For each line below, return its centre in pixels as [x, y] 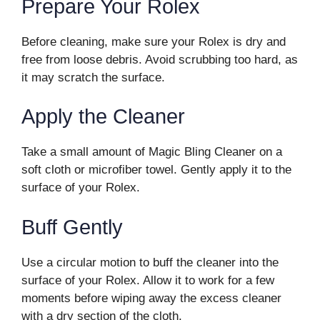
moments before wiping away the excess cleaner [151, 298]
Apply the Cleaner [103, 116]
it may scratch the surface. [93, 77]
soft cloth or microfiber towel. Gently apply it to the [156, 170]
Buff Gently [72, 227]
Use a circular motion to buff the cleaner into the [150, 262]
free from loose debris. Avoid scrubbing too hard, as [160, 59]
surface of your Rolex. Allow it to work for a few [148, 280]
